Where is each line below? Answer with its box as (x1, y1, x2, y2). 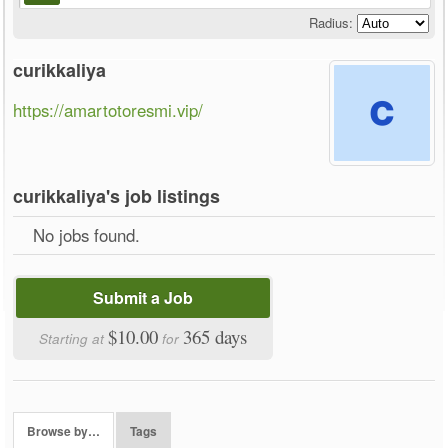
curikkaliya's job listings (13, 182, 221, 209)
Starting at (39, 328, 109, 348)
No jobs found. (33, 222, 141, 247)
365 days (183, 323, 248, 349)
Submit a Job (93, 285, 194, 309)
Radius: (308, 12, 353, 32)
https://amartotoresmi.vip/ (13, 97, 204, 122)
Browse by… (27, 423, 101, 441)
